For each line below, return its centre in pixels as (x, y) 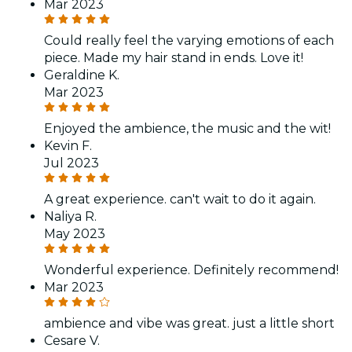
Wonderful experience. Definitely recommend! (191, 269)
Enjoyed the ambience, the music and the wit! (187, 128)
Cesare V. (72, 340)
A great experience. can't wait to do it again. (180, 199)
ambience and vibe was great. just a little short (189, 323)
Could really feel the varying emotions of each (189, 40)
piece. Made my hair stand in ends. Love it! (174, 57)
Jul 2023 (71, 163)
